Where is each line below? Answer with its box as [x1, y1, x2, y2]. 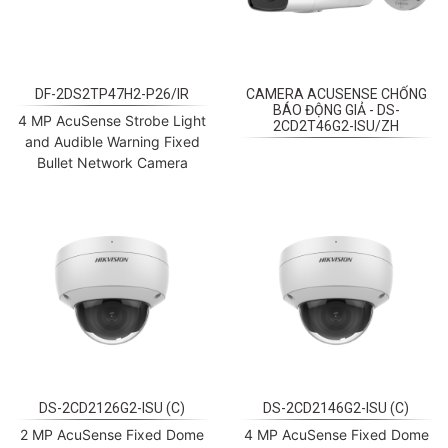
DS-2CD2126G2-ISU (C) [39, 399, 185, 416]
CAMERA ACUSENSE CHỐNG [245, 86, 427, 103]
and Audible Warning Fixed [24, 133, 200, 151]
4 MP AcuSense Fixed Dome [243, 425, 429, 443]
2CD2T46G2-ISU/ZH [273, 118, 399, 135]
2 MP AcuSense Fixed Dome [20, 425, 204, 443]
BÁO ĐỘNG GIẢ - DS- [272, 102, 400, 119]
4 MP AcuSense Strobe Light [18, 112, 206, 130]
